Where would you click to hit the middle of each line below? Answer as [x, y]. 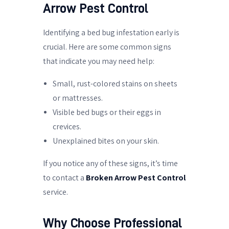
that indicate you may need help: [99, 61]
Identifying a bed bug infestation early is [111, 32]
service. [55, 192]
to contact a [64, 177]
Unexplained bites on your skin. [106, 141]
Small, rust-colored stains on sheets [115, 83]
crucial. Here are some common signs [107, 47]
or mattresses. [78, 98]
